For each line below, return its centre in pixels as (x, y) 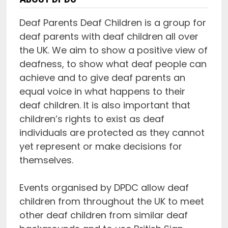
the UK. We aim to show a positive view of (113, 50)
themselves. (46, 160)
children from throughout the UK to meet (111, 201)
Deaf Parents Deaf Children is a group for (112, 22)
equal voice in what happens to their (102, 91)
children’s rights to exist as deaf (92, 119)
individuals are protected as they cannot (112, 132)
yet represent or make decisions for (101, 146)
